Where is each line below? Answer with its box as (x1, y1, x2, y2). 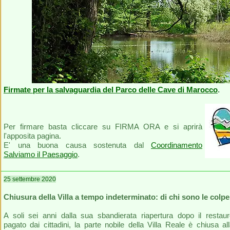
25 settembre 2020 (4, 176, 56, 183)
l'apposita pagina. (4, 131, 61, 140)
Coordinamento (151, 141, 202, 149)
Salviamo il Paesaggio (4, 150, 78, 159)
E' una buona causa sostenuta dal (4, 141, 151, 149)
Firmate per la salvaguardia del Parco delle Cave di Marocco (4, 85, 218, 94)
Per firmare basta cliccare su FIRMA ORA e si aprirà (4, 122, 202, 131)
